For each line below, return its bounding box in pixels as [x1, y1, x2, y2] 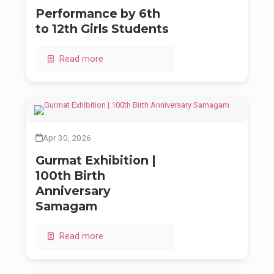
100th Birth [35, 168, 105, 183]
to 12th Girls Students [35, 21, 169, 37]
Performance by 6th [35, 6, 160, 21]
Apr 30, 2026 [43, 133, 91, 143]
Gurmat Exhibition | [35, 153, 156, 168]
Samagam [35, 199, 97, 214]
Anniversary [35, 183, 111, 199]
